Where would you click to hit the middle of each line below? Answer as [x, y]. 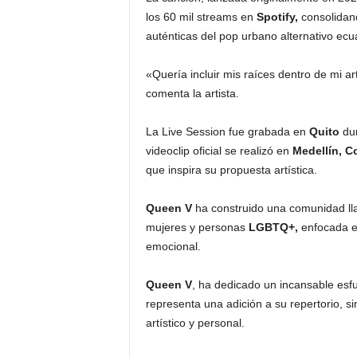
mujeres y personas [197, 228]
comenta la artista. [192, 94]
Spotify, [277, 17]
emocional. [173, 247]
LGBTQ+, [273, 228]
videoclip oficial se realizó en [219, 151]
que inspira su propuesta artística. [231, 170]
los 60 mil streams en [201, 17]
